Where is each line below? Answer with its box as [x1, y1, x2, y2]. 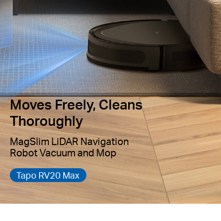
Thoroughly [10, 111, 83, 130]
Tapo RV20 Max [16, 169, 80, 181]
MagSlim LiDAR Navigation [10, 135, 129, 148]
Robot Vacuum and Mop [10, 147, 116, 159]
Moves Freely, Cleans [10, 95, 143, 113]
